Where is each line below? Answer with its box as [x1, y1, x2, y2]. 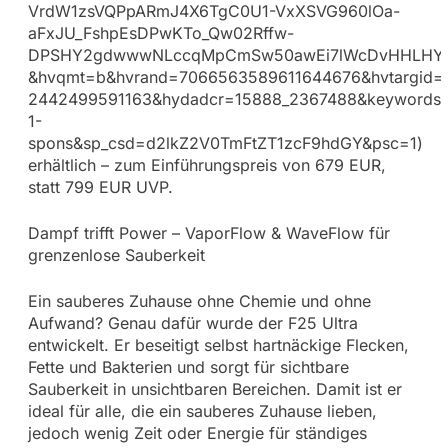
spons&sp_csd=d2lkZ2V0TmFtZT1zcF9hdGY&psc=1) [27, 132, 423, 153]
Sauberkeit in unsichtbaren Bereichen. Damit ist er [27, 378, 402, 399]
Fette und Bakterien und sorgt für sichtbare [27, 356, 349, 377]
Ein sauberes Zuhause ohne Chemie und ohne [27, 290, 371, 311]
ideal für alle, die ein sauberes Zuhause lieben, [27, 400, 377, 421]
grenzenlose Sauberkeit [27, 244, 205, 265]
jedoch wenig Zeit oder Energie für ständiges [27, 422, 367, 443]
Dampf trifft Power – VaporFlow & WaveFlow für [27, 222, 390, 243]
